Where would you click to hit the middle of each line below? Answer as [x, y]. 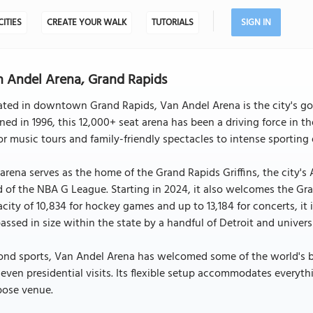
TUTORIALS [172, 23]
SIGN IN [256, 23]
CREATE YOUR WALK [86, 23]
